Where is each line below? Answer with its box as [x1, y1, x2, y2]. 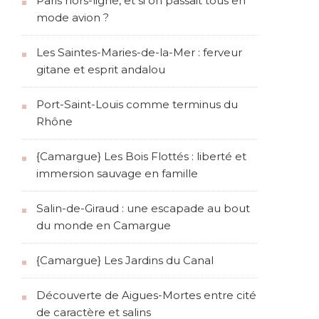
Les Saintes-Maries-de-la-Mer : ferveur [36, 46, 242, 60]
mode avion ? [36, 11, 109, 25]
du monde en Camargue [36, 219, 171, 233]
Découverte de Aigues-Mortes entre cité [36, 288, 256, 303]
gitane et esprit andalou [36, 63, 165, 77]
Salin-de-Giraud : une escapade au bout [36, 202, 250, 216]
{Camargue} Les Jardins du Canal [36, 253, 214, 268]
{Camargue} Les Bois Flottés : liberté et [36, 150, 246, 164]
